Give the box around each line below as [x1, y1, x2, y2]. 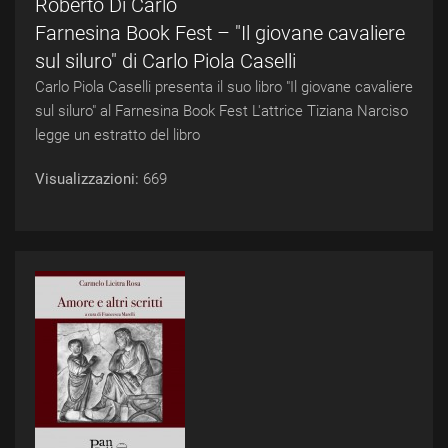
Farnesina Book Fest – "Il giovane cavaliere [35, 21, 405, 45]
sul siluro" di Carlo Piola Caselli [35, 49, 296, 73]
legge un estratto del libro [35, 126, 200, 144]
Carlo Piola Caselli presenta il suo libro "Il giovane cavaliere [35, 78, 413, 96]
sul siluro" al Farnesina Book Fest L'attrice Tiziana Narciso [35, 102, 408, 120]
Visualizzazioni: [35, 170, 143, 188]
